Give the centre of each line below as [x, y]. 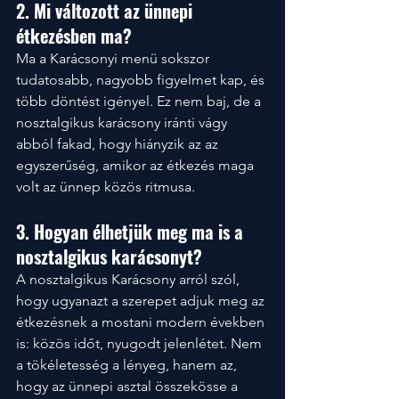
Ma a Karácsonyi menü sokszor [114, 58]
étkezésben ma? [74, 36]
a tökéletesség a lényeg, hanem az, [128, 365]
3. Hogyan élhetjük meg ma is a [132, 232]
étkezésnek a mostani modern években [142, 322]
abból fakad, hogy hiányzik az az [119, 144]
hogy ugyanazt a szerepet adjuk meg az [142, 301]
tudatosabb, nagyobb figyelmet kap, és [142, 80]
